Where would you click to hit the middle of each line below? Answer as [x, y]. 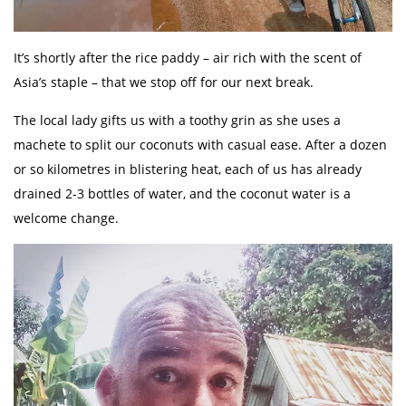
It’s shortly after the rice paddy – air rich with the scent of [188, 58]
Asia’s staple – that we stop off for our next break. [164, 82]
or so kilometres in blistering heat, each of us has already [188, 169]
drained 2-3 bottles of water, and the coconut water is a [182, 194]
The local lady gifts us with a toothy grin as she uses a [177, 121]
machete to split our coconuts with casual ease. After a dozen [200, 145]
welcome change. [66, 218]
